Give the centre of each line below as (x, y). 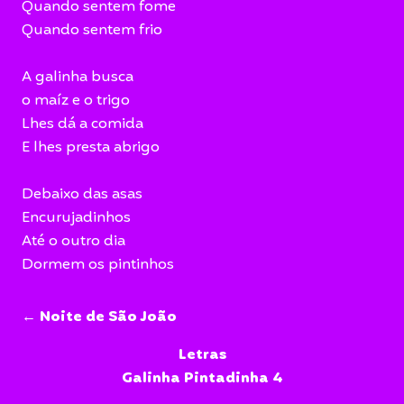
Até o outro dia (73, 242)
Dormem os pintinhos (98, 265)
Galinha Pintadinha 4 (202, 379)
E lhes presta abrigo (91, 148)
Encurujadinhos (76, 218)
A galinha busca (78, 78)
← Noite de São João (99, 317)
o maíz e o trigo (76, 101)
